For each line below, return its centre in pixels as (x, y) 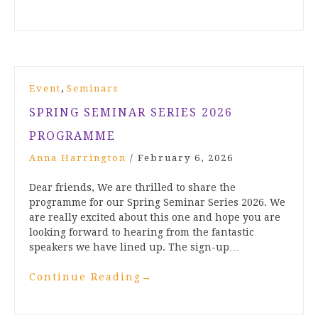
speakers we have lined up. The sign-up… (134, 247)
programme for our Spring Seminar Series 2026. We (157, 203)
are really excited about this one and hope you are (155, 218)
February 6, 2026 (186, 158)
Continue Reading (85, 277)
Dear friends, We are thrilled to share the (132, 188)
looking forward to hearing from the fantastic (142, 232)
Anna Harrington (78, 158)
